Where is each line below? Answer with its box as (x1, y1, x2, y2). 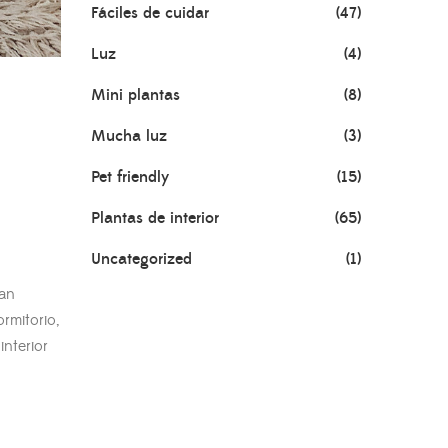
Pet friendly (91, 167, 169, 187)
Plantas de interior (91, 208, 219, 228)
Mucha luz (91, 126, 167, 146)
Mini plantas (91, 85, 180, 105)
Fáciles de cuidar (91, 3, 209, 23)
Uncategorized (91, 249, 192, 269)
